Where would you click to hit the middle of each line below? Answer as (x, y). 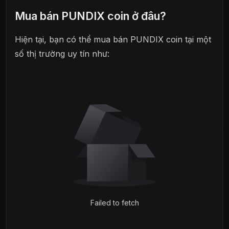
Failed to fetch (114, 203)
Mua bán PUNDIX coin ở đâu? (90, 16)
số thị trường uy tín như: (62, 54)
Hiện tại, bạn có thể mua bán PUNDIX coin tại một (113, 40)
